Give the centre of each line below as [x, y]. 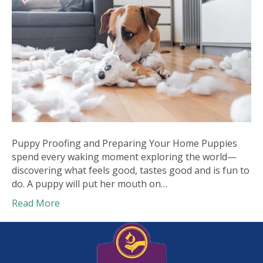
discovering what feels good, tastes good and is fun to [131, 171]
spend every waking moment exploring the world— [124, 157]
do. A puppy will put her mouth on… [90, 184]
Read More [36, 203]
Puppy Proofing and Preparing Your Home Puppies [124, 144]
